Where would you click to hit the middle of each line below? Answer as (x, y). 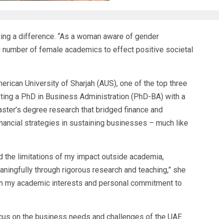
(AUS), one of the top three (141, 83)
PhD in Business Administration (75, 96)
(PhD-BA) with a (157, 96)
